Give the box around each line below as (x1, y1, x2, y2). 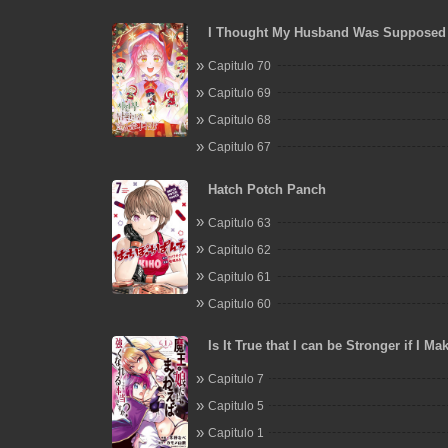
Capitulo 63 (207, 215, 271, 230)
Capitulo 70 (207, 59, 271, 73)
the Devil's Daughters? (207, 357, 347, 372)
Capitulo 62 (207, 242, 271, 257)
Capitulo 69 (207, 86, 271, 100)
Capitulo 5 (207, 399, 264, 413)
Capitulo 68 (207, 113, 271, 127)
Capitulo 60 (207, 296, 271, 311)
